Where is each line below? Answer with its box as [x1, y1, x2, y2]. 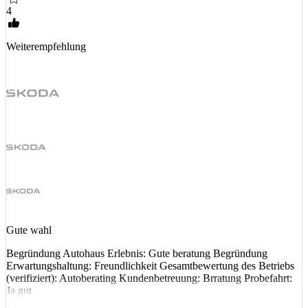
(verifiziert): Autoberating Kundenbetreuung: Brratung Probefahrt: [6, 272, 292, 285]
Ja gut [6, 285, 32, 297]
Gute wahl [6, 224, 52, 236]
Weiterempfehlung [6, 40, 86, 52]
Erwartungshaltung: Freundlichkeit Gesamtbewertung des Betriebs [6, 260, 294, 272]
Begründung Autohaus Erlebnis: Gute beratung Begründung [6, 247, 267, 260]
